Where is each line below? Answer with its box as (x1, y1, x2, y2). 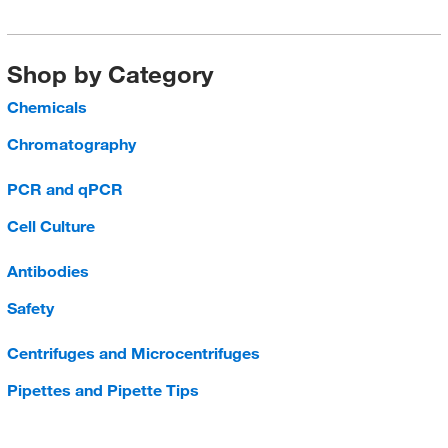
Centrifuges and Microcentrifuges (6, 343, 260, 363)
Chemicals (6, 97, 87, 117)
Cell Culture (6, 216, 95, 236)
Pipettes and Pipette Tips (6, 380, 199, 400)
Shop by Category (6, 59, 213, 89)
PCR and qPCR (6, 179, 123, 199)
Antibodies (6, 261, 89, 281)
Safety (6, 298, 54, 318)
